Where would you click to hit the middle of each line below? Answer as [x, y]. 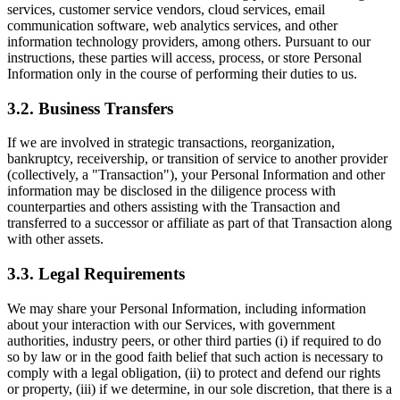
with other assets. [55, 239]
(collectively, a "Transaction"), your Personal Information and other [196, 175]
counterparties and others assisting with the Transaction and [174, 207]
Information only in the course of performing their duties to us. [182, 74]
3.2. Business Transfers [90, 108]
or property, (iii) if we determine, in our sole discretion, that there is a [200, 388]
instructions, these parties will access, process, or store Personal [184, 58]
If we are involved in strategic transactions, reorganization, [171, 143]
